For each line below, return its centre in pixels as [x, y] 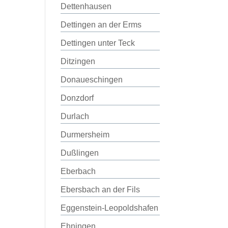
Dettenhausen [86, 6]
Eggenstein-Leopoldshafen [110, 208]
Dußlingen [80, 153]
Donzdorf [77, 98]
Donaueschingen [92, 80]
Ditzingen [78, 61]
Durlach [75, 116]
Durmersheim [85, 135]
